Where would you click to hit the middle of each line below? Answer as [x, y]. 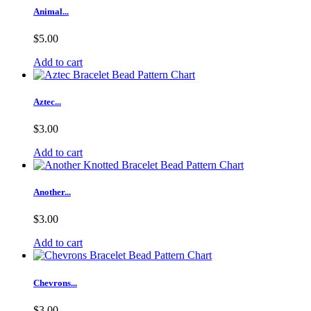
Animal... [51, 11]
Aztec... [47, 101]
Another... [52, 192]
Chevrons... [55, 283]
